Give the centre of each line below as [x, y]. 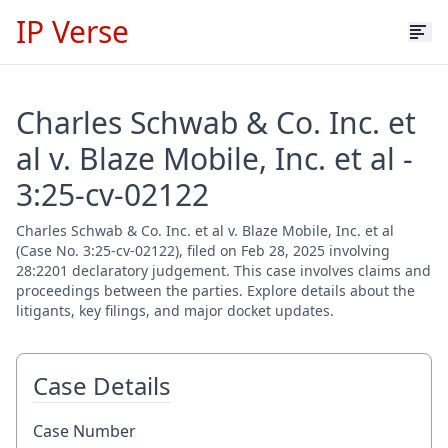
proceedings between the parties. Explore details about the [215, 290]
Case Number [84, 431]
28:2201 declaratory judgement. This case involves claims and [223, 270]
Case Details [102, 385]
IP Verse [72, 31]
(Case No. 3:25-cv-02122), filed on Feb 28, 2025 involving [203, 250]
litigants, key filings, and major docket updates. [175, 310]
